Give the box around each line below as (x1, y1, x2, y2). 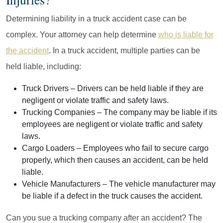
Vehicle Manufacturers (22, 179, 101, 188)
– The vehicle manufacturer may (101, 179, 216, 188)
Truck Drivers (22, 84, 69, 93)
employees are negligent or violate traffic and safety (22, 119, 203, 128)
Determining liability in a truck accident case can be (6, 14, 187, 23)
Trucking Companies (22, 108, 95, 116)
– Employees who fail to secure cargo (75, 143, 209, 152)
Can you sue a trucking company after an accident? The (6, 213, 202, 222)
